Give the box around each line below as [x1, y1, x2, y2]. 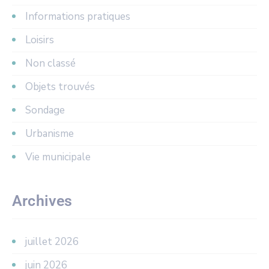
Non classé [25, 56, 76, 70]
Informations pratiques [25, 9, 130, 23]
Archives [12, 192, 73, 210]
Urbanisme [25, 126, 74, 141]
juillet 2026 [25, 234, 79, 249]
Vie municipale [25, 150, 91, 164]
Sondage [25, 103, 65, 117]
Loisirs [25, 32, 54, 47]
